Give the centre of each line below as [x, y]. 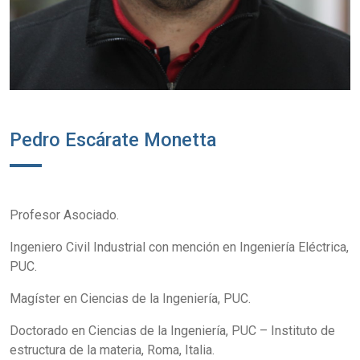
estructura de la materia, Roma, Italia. [112, 350]
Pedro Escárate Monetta [113, 140]
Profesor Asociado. [64, 215]
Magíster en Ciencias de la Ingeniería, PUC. [130, 299]
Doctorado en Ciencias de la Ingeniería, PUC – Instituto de [172, 331]
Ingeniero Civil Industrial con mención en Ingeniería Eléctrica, [179, 247]
